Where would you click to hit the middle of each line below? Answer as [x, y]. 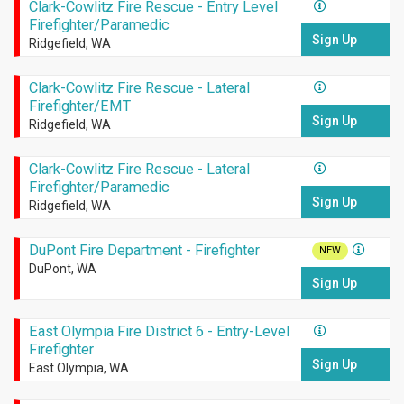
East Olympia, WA [78, 368]
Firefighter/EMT [79, 106]
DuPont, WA [62, 269]
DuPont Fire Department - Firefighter [144, 251]
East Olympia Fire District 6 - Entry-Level [159, 332]
